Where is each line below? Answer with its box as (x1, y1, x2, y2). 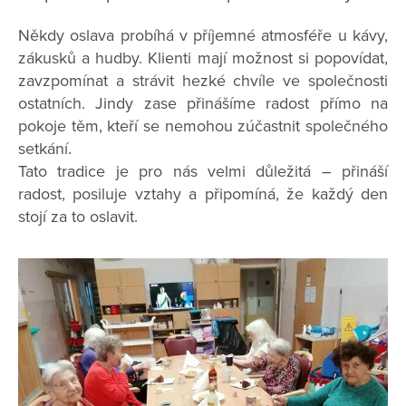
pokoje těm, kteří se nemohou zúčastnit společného (18, 116, 388, 137)
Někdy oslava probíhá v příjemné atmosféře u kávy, (18, 25, 388, 46)
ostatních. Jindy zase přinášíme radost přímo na (18, 93, 388, 114)
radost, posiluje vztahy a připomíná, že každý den (18, 184, 388, 205)
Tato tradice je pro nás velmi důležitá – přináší (18, 161, 388, 182)
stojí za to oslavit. (18, 207, 138, 227)
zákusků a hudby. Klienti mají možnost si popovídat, (18, 48, 388, 69)
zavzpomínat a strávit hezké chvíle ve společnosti (18, 71, 388, 92)
